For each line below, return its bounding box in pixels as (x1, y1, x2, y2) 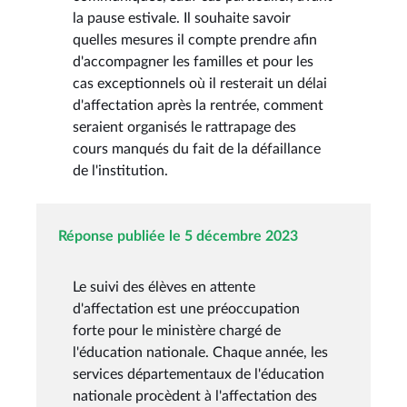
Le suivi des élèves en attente (73, 279, 255, 294)
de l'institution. (73, 163, 168, 178)
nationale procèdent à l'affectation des (73, 388, 317, 403)
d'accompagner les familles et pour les (73, 54, 313, 69)
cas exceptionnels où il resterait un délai (73, 75, 327, 91)
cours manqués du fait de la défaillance (73, 141, 321, 156)
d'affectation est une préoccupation (73, 301, 300, 316)
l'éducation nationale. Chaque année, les (73, 344, 328, 360)
